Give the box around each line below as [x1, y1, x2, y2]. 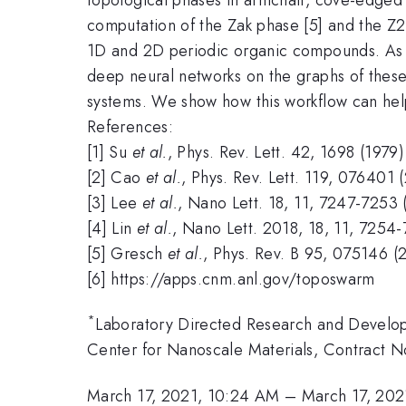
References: [87, 114, 173, 139]
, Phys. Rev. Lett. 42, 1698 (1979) [167, 140, 404, 164]
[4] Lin [87, 216, 137, 240]
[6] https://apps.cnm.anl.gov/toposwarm [87, 266, 375, 291]
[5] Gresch [87, 241, 168, 266]
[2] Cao [87, 165, 146, 189]
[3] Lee [87, 190, 142, 215]
